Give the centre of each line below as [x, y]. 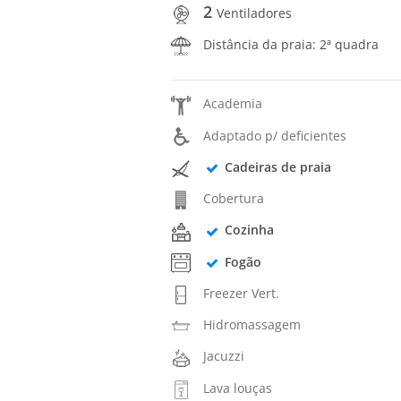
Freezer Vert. [242, 293]
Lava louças [238, 388]
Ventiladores [255, 13]
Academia [233, 104]
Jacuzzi [224, 356]
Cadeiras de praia [277, 166]
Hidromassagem [252, 325]
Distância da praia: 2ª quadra [291, 45]
